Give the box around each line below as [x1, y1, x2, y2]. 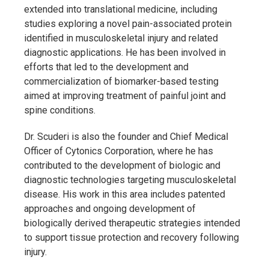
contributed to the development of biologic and [24, 159, 220, 171]
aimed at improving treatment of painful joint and [24, 89, 226, 101]
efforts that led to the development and [24, 61, 189, 73]
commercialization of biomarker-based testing [24, 75, 219, 87]
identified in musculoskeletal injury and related [24, 32, 218, 44]
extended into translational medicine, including [24, 3, 217, 15]
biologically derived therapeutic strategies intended [24, 217, 240, 229]
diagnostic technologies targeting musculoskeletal [24, 174, 236, 186]
